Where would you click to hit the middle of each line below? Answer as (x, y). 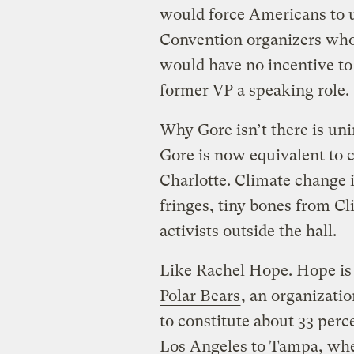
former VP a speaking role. (254, 90)
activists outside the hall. (248, 231)
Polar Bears (200, 296)
